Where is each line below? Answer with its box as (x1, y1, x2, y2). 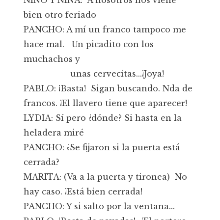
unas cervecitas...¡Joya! (24, 69, 164, 79)
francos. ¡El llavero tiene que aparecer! (24, 98, 187, 108)
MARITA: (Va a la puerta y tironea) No (24, 172, 187, 182)
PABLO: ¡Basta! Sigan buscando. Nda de (24, 83, 192, 93)
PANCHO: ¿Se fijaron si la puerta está (24, 142, 180, 152)
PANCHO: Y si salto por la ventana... (24, 201, 175, 211)
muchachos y (24, 54, 80, 64)
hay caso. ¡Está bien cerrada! (24, 187, 142, 196)
